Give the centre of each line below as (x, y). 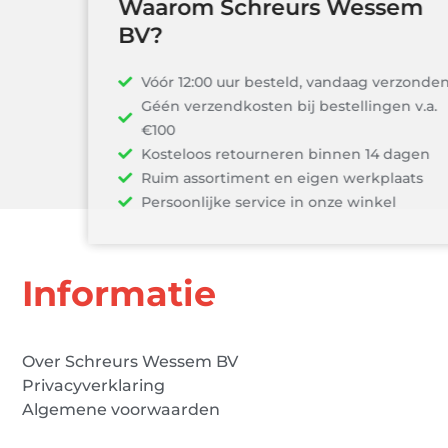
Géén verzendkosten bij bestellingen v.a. (236, 106)
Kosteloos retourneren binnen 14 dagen (233, 154)
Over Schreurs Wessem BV (130, 361)
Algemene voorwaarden (121, 409)
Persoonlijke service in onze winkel (216, 202)
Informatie (119, 293)
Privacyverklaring (93, 385)
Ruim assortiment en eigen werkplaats (229, 178)
